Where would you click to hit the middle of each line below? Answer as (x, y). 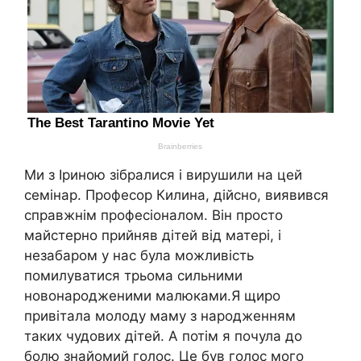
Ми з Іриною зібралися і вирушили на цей (163, 174)
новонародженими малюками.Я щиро (152, 295)
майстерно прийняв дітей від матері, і (153, 235)
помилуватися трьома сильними (133, 275)
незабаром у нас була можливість (139, 255)
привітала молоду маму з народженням (160, 315)
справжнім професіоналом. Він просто (154, 215)
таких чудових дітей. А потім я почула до (163, 336)
